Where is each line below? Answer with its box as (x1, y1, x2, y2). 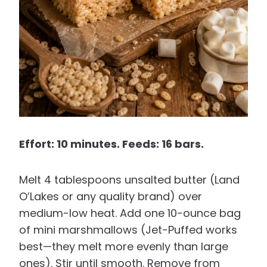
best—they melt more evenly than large (19, 239, 228, 254)
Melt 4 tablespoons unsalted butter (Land (19, 172, 240, 188)
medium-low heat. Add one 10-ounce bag (19, 206, 241, 221)
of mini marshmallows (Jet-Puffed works (19, 222, 237, 238)
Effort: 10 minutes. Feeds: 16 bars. (19, 136, 204, 152)
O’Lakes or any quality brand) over (19, 189, 202, 204)
